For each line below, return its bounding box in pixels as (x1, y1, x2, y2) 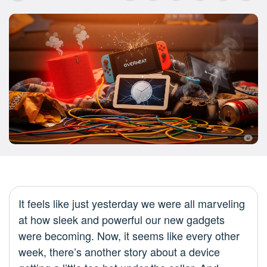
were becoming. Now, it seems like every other (18, 228, 240, 244)
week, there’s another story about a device (18, 244, 220, 260)
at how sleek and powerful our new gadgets (18, 212, 225, 228)
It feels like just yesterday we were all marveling (18, 195, 245, 212)
